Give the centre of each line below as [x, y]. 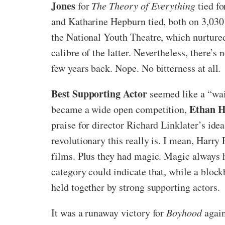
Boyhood [184, 212]
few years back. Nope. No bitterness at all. [136, 68]
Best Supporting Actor [99, 93]
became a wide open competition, [121, 109]
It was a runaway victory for [109, 212]
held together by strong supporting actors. [136, 187]
